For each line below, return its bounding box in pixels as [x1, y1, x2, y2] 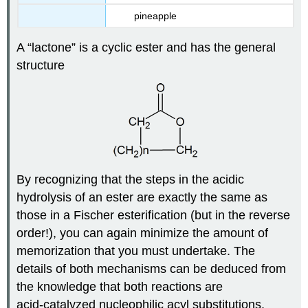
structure [16, 58, 65, 72]
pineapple [134, 10, 177, 21]
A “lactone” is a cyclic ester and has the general [16, 40, 276, 54]
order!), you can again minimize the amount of [16, 226, 269, 241]
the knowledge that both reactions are [16, 280, 223, 294]
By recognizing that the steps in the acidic [16, 173, 245, 187]
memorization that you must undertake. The [16, 244, 256, 258]
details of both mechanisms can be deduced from [16, 262, 287, 276]
